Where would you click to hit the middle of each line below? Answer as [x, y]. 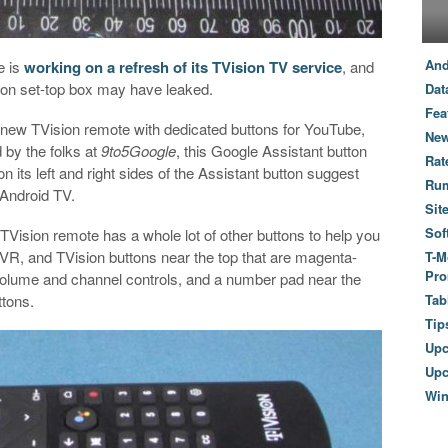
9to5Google [139, 150]
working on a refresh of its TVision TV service [183, 66]
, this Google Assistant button [272, 150]
